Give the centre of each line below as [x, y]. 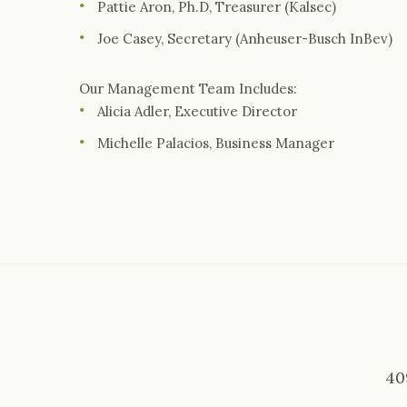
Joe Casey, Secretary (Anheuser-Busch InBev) [245, 39]
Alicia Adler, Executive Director [197, 111]
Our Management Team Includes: [188, 89]
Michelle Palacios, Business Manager [216, 143]
